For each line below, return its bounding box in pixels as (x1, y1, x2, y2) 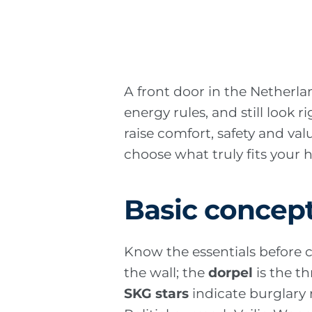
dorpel (208, 264, 253, 281)
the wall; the (124, 264, 209, 281)
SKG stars (124, 285, 189, 302)
